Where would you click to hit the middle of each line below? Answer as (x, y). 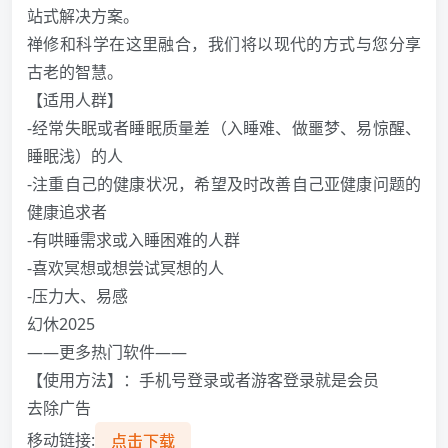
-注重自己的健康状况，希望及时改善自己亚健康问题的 (224, 184)
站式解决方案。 (83, 16)
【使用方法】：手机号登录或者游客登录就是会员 (203, 380)
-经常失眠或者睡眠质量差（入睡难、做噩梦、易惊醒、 (224, 128)
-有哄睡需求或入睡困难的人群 (133, 240)
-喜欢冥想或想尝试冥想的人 (125, 268)
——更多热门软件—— (107, 352)
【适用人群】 (75, 100)
